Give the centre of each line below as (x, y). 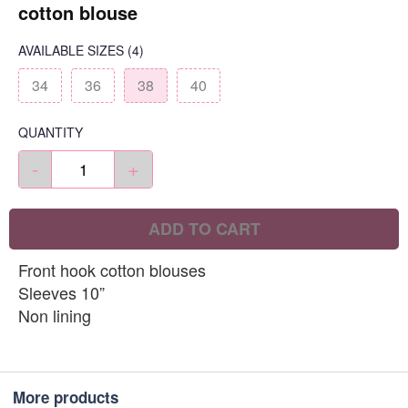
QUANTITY (51, 132)
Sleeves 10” (61, 292)
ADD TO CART (204, 229)
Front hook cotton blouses (112, 270)
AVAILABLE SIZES (71, 50)
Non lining (55, 315)
